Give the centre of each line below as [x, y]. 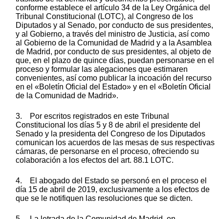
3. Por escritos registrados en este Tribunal [92, 116]
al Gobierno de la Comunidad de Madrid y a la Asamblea [114, 43]
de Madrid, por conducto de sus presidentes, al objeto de [113, 51]
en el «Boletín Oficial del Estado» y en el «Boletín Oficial [113, 87]
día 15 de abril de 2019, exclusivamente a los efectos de [113, 189]
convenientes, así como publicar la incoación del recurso [114, 78]
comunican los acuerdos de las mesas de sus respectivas [115, 142]
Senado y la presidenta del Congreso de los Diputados [110, 133]
